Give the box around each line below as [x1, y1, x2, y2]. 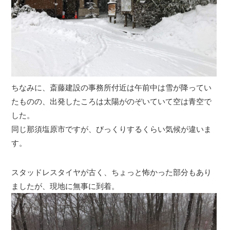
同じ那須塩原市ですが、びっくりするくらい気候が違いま [11, 124, 212, 133]
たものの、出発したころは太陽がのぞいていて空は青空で [11, 97, 212, 106]
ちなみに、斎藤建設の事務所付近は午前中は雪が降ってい [11, 83, 212, 92]
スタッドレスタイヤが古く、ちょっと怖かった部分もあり [11, 167, 212, 177]
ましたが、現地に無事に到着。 [11, 181, 120, 190]
